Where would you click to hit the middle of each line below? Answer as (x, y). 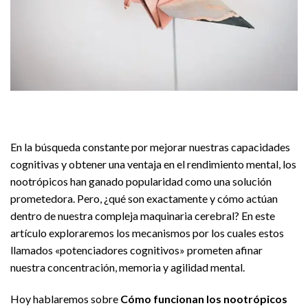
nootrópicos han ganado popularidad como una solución (141, 181)
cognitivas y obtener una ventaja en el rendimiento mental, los (153, 164)
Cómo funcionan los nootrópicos (204, 299)
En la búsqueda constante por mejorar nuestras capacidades (150, 147)
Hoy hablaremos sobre (65, 299)
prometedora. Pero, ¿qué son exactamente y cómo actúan (144, 199)
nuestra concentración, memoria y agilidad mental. (128, 267)
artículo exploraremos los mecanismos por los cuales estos (147, 233)
